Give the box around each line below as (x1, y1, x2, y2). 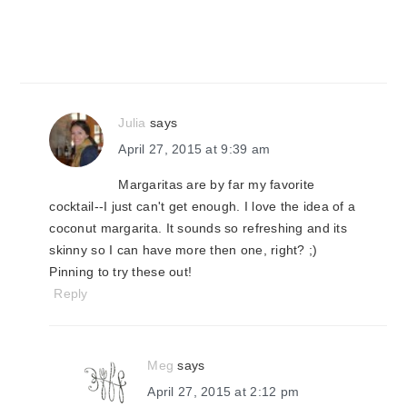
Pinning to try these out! (49, 264, 193, 279)
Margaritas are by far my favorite (118, 177, 315, 192)
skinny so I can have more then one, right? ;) (49, 243, 318, 257)
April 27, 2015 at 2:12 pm (147, 384, 300, 399)
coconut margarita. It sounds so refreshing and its (49, 221, 347, 235)
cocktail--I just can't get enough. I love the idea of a (49, 199, 356, 213)
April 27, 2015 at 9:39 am (118, 142, 271, 156)
